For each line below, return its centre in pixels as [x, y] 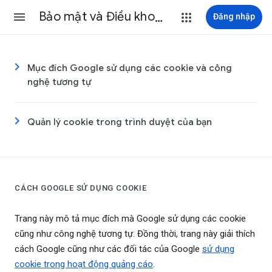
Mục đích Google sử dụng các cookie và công [130, 68]
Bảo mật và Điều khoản [158, 17]
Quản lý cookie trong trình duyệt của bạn [120, 122]
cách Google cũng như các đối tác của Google [108, 249]
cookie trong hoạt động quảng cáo [84, 264]
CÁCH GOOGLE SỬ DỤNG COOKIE [81, 188]
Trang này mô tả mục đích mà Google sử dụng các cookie [130, 219]
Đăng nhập [234, 16]
